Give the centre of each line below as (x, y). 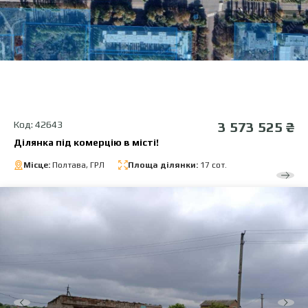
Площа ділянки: (163, 165)
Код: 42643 (38, 125)
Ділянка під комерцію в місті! (86, 143)
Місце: (38, 165)
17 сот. (212, 165)
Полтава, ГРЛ (78, 165)
